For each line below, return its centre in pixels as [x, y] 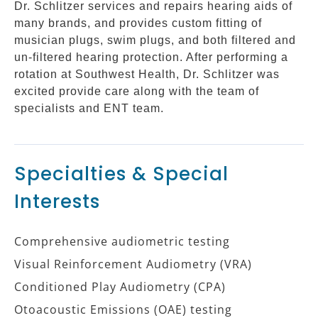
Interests [57, 201]
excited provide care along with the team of [137, 91]
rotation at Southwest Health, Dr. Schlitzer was [147, 74]
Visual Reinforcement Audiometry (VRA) [133, 264]
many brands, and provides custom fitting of [138, 23]
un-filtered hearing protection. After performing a [151, 57]
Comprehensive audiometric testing [122, 241]
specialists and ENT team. [89, 108]
